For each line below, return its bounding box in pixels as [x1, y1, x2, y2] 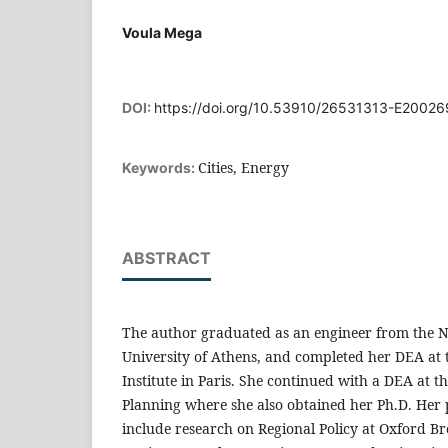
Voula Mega [122, 23, 202, 41]
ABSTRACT [122, 247, 211, 268]
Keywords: [122, 158, 198, 176]
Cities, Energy [198, 157, 289, 177]
